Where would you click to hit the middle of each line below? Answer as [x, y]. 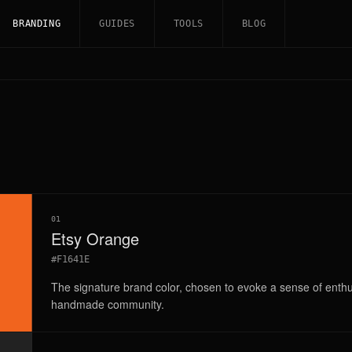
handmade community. [107, 304]
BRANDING [37, 24]
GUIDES [117, 24]
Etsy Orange [95, 238]
